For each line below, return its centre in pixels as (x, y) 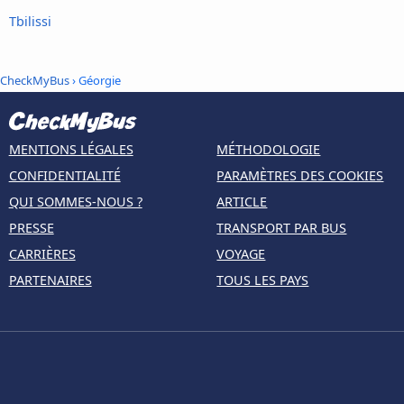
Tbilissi (30, 21)
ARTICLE (242, 202)
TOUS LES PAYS (263, 280)
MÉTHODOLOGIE (269, 150)
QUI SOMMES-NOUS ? (75, 202)
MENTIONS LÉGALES (71, 150)
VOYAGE (241, 254)
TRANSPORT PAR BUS (282, 228)
